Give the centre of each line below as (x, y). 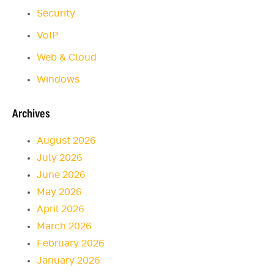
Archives (31, 114)
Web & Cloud (67, 58)
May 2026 (59, 192)
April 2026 (61, 209)
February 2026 (71, 244)
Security (56, 14)
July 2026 (60, 158)
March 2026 (64, 227)
